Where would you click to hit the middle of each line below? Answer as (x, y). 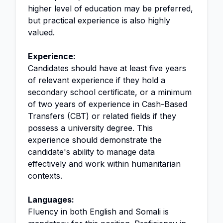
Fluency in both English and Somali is (98, 212)
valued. (41, 32)
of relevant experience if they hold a (97, 80)
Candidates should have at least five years (107, 68)
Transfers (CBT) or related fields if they (102, 116)
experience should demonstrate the (95, 140)
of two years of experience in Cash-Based (108, 104)
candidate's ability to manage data (91, 152)
